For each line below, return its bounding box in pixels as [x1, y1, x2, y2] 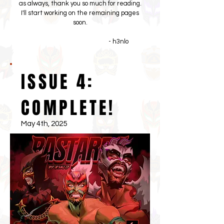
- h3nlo [31, 38, 128, 45]
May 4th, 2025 [21, 120, 67, 127]
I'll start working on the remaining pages [21, 9, 139, 16]
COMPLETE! [21, 95, 115, 121]
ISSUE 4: [21, 69, 94, 95]
